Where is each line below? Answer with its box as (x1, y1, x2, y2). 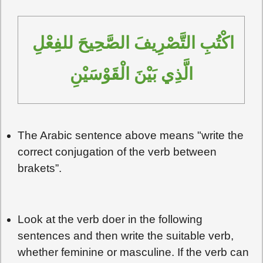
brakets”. (18, 161, 62, 174)
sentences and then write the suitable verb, (18, 229, 234, 242)
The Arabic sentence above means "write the (18, 129, 244, 141)
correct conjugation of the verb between (18, 145, 217, 158)
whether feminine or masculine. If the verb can (18, 245, 249, 258)
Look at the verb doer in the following (18, 213, 203, 225)
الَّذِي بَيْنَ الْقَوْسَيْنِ (69, 65, 193, 84)
